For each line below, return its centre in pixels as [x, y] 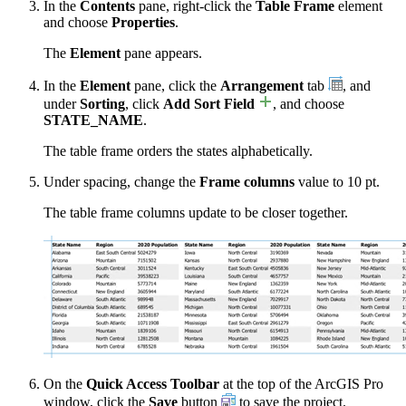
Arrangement [262, 85]
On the [65, 383]
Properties [143, 22]
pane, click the [175, 85]
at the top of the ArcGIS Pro [301, 383]
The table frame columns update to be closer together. [196, 212]
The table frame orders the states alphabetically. [178, 150]
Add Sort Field [209, 103]
